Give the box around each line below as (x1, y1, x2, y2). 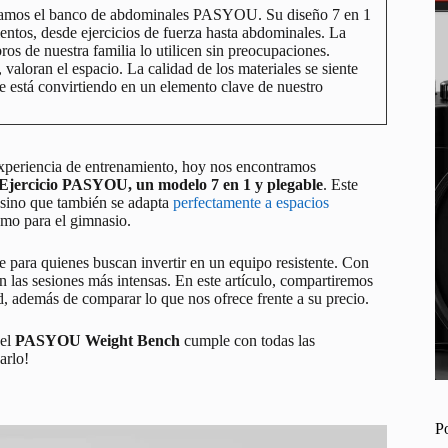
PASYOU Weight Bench (15, 331, 180, 349)
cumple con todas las (180, 331, 315, 349)
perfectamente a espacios (173, 193, 329, 211)
